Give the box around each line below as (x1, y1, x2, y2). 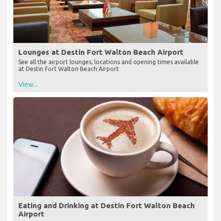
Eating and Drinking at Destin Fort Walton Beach (18, 201, 195, 210)
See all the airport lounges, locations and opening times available (18, 59, 199, 66)
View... (18, 80, 38, 89)
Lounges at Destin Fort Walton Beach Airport (18, 48, 184, 57)
